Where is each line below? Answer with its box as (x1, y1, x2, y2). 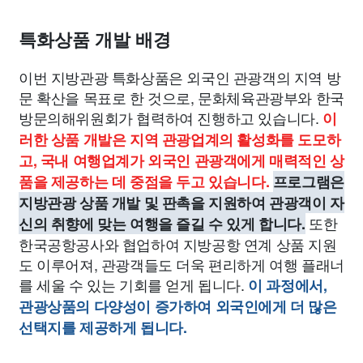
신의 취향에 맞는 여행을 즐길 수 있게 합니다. (19, 213, 305, 234)
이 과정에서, (248, 275, 327, 296)
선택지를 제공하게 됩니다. (19, 317, 187, 338)
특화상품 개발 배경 (19, 30, 171, 50)
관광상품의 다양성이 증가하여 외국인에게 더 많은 (19, 296, 337, 317)
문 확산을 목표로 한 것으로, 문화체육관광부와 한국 (19, 87, 344, 108)
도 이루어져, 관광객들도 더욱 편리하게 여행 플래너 (19, 254, 344, 275)
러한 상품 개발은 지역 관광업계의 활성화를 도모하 (19, 129, 341, 150)
